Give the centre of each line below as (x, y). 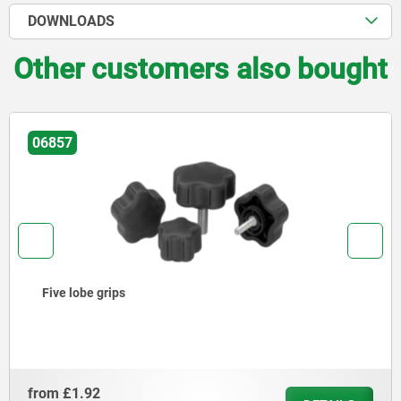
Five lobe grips (84, 292)
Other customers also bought (200, 68)
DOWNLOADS (71, 21)
